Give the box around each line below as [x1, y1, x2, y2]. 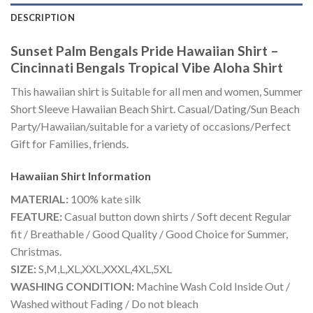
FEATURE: [10, 210, 62, 224]
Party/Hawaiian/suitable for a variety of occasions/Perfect [10, 119, 291, 133]
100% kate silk [68, 192, 141, 206]
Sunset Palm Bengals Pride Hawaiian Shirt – [10, 42, 279, 59]
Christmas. [10, 245, 61, 259]
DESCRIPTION [10, 11, 75, 23]
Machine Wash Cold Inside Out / [134, 279, 290, 293]
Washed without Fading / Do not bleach [10, 297, 198, 311]
